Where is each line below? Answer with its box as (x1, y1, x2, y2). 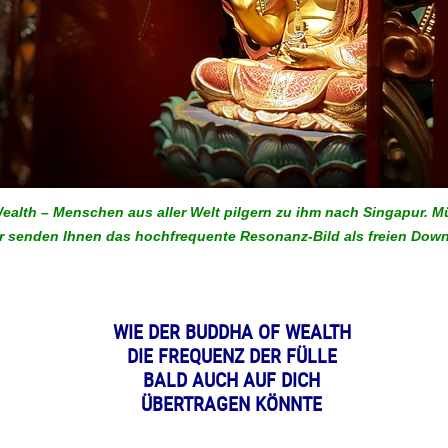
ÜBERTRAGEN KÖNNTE (141, 390, 323, 418)
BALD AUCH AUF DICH (143, 366, 321, 394)
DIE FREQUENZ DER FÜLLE (126, 342, 337, 370)
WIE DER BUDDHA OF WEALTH (112, 318, 351, 346)
